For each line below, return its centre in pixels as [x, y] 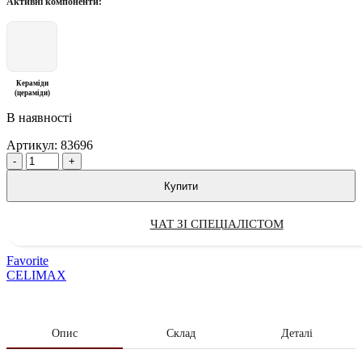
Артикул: [34, 145]
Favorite [27, 261]
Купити [181, 186]
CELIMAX [36, 276]
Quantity [28, 159]
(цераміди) [32, 93]
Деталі [297, 334]
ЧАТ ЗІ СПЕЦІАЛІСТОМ [217, 223]
